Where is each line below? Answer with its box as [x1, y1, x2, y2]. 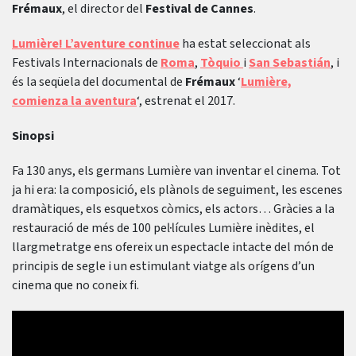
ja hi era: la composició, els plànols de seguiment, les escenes [12, 181, 342, 199]
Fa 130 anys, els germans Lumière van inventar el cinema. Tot [12, 162, 341, 180]
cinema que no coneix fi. [12, 277, 139, 294]
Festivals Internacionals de [12, 54, 161, 72]
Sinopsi [12, 127, 54, 145]
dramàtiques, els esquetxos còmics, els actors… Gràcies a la [12, 200, 335, 218]
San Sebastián [249, 54, 331, 72]
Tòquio [200, 54, 241, 72]
